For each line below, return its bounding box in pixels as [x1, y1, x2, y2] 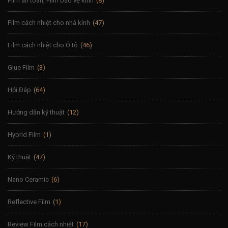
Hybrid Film [8, 130, 41, 138]
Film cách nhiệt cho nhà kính [8, 18, 90, 26]
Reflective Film [8, 197, 50, 206]
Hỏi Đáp [8, 85, 31, 94]
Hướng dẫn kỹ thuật [8, 108, 65, 116]
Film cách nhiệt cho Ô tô [8, 41, 78, 49]
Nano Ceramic [8, 175, 49, 183]
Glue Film [8, 63, 35, 71]
